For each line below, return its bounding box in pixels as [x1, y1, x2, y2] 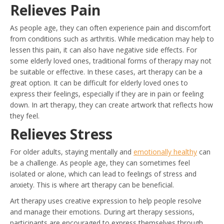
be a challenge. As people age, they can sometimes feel [10, 158, 190, 167]
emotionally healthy [133, 147, 197, 156]
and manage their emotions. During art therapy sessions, [10, 207, 194, 216]
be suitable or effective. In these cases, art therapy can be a [10, 67, 202, 76]
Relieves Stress [10, 124, 112, 143]
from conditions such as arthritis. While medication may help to [10, 34, 214, 43]
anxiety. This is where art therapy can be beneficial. [10, 180, 174, 189]
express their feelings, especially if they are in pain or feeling [10, 89, 203, 98]
